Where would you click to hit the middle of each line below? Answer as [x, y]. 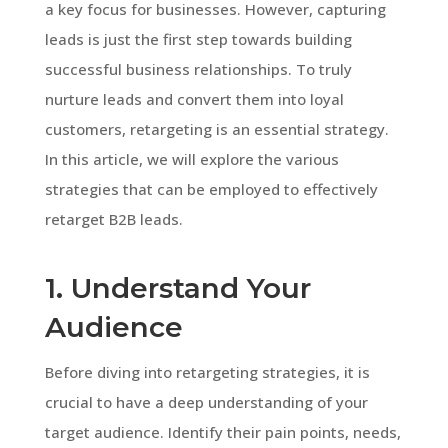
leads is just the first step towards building [198, 38]
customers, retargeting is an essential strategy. [216, 128]
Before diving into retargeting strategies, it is [207, 371]
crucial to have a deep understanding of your [206, 401]
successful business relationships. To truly [198, 68]
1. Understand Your [177, 287]
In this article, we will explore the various [191, 158]
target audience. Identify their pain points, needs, [222, 431]
